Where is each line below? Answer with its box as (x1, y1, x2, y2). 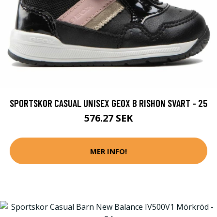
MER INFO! (90, 146, 127, 156)
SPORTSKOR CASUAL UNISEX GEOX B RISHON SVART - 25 (10, 97, 207, 109)
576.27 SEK (84, 111, 133, 124)
